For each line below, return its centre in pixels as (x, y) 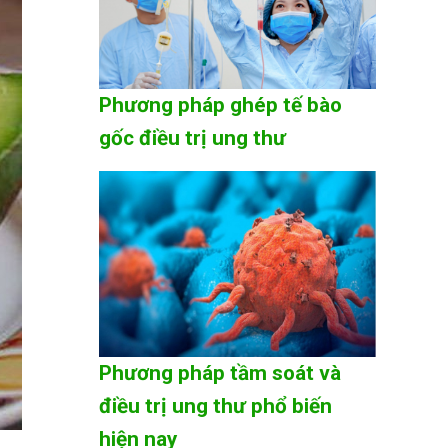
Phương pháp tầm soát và (219, 372)
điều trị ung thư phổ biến (215, 405)
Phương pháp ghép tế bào (220, 105)
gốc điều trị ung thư (192, 138)
